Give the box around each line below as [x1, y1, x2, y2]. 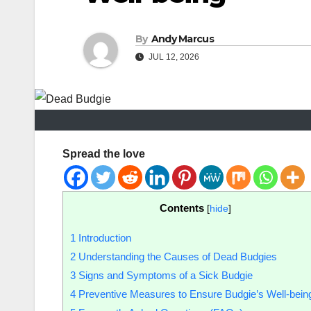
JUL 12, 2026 [146, 52, 199, 62]
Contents [160, 202, 204, 215]
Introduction [76, 232, 131, 244]
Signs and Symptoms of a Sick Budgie [76, 269, 253, 282]
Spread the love [62, 148, 145, 160]
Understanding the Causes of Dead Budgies [76, 251, 277, 263]
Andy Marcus [151, 33, 214, 46]
